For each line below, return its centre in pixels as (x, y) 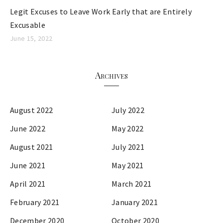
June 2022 (28, 129)
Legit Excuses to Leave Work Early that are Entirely (101, 12)
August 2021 (32, 147)
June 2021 (28, 166)
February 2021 (35, 202)
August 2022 (32, 110)
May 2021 (128, 166)
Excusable (28, 25)
